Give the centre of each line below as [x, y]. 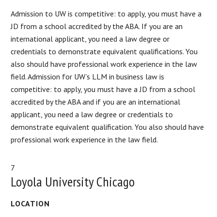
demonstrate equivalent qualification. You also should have [108, 127]
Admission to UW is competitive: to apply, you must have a [106, 13]
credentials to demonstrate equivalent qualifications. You [104, 51]
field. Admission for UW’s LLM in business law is [88, 76]
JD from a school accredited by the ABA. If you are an [97, 26]
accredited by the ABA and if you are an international [96, 101]
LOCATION [31, 203]
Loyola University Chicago [73, 181]
